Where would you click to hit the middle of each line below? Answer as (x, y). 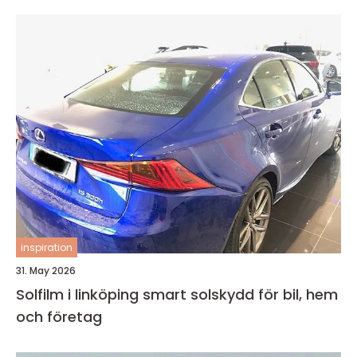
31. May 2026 (46, 271)
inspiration (47, 247)
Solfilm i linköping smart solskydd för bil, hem (79, 294)
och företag (59, 317)
